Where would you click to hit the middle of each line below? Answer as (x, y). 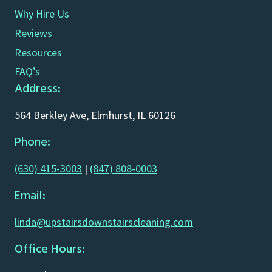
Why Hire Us (42, 14)
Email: (30, 195)
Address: (38, 89)
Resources (38, 52)
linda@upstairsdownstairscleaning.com (104, 222)
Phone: (32, 142)
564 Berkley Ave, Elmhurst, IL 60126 (95, 115)
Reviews (33, 33)
